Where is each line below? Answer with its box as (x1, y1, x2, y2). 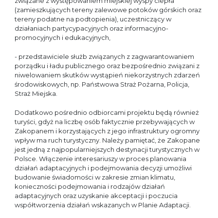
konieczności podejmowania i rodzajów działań (15, 182, 165, 190)
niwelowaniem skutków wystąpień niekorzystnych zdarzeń (15, 71, 200, 79)
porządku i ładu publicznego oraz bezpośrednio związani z (15, 62, 200, 70)
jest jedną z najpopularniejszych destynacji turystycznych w (15, 145, 200, 153)
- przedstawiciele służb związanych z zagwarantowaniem (15, 53, 194, 60)
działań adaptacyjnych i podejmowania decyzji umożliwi (15, 164, 192, 172)
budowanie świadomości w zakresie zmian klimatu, (15, 173, 175, 181)
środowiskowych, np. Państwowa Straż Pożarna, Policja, (15, 80, 189, 88)
